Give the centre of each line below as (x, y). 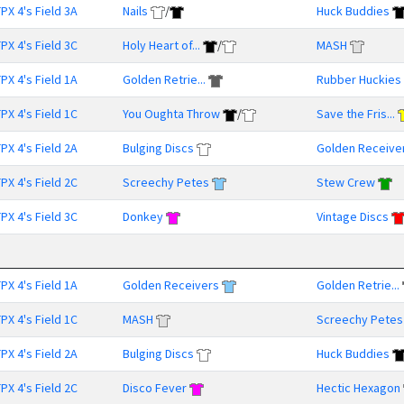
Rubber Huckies (359, 79)
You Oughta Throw (171, 114)
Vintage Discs (353, 216)
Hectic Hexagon (358, 388)
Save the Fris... (356, 114)
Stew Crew (346, 182)
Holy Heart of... (161, 45)
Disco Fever (155, 388)
